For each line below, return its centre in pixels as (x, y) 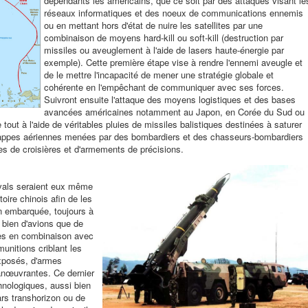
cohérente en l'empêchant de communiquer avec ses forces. (164, 87)
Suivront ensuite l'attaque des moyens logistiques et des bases (170, 99)
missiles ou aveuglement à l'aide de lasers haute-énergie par (164, 50)
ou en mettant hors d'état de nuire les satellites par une (153, 25)
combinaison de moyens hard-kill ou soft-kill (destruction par (164, 37)
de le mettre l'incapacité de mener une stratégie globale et (159, 75)
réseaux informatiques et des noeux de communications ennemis (174, 13)
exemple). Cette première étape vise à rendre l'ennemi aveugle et (173, 62)
